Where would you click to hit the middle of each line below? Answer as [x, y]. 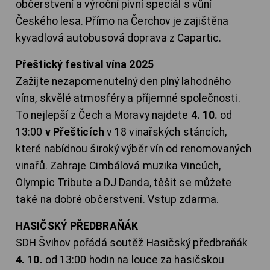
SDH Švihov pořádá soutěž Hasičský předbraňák [132, 243]
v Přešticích [74, 132]
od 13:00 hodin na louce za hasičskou [133, 260]
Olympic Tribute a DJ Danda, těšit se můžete [124, 183]
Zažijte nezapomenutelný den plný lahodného [124, 82]
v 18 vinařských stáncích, [165, 132]
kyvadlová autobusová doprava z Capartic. [119, 38]
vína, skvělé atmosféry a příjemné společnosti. [128, 99]
